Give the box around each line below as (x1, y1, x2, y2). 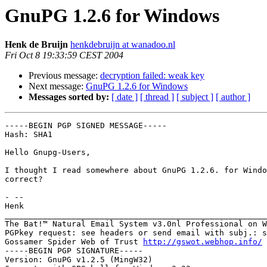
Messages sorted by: (29, 92, 109, 103)
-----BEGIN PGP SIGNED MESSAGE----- (5, 121, 167, 131)
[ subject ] (176, 92, 213, 103)
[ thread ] (140, 92, 174, 103)
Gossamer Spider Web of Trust (5, 237, 143, 247)
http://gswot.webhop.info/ (143, 237, 262, 247)
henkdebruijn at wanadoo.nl (70, 39, 175, 50)
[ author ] (216, 92, 250, 103)
